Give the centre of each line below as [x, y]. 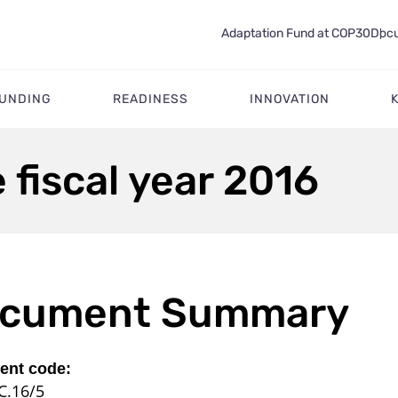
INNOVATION [290, 99]
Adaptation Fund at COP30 [295, 33]
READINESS [150, 99]
